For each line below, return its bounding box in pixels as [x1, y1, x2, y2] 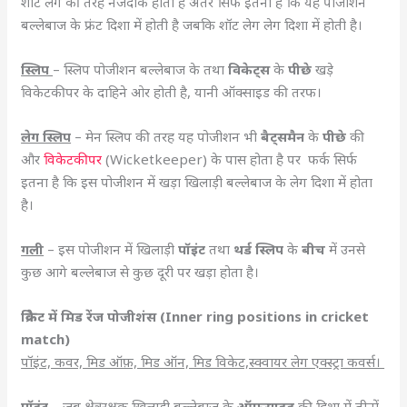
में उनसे [329, 240, 366, 258]
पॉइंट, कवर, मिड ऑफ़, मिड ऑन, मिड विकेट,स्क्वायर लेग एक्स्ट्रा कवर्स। [21, 352, 385, 371]
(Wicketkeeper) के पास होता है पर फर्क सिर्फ [105, 150, 358, 168]
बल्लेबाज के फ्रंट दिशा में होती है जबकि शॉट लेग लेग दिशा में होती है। [21, 15, 367, 34]
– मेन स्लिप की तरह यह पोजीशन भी [71, 127, 262, 145]
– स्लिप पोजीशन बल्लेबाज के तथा [53, 60, 229, 78]
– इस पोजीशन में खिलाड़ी [47, 240, 179, 258]
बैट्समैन [261, 127, 309, 145]
